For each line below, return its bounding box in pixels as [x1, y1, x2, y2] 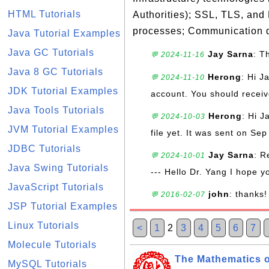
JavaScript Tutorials [8, 182, 104, 192]
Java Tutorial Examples [8, 28, 121, 38]
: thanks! [229, 189, 267, 199]
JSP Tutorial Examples [8, 201, 118, 211]
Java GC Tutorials [8, 47, 94, 58]
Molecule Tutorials [8, 240, 97, 250]
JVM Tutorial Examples [8, 124, 119, 134]
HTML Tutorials [8, 9, 81, 19]
